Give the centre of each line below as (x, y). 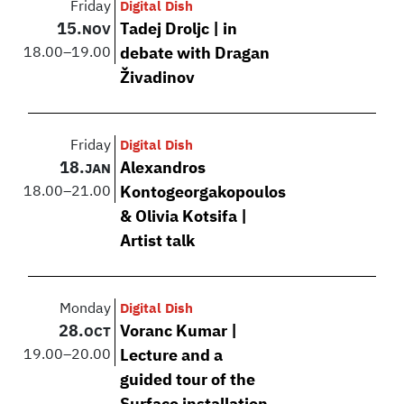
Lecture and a (172, 356)
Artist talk (158, 241)
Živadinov (158, 78)
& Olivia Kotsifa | (184, 217)
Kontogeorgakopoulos (203, 193)
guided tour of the (188, 380)
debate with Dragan (195, 54)
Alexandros (163, 168)
